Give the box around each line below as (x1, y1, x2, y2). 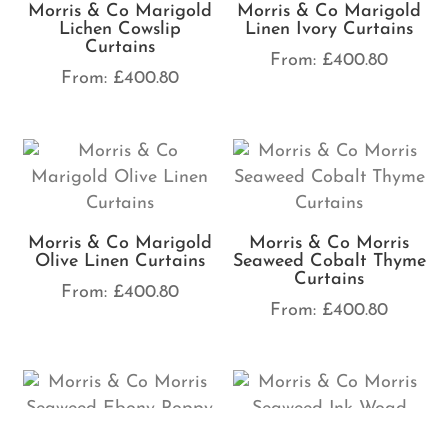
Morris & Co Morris (249, 233, 410, 253)
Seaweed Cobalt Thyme (232, 251, 426, 271)
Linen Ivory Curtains (245, 20, 414, 40)
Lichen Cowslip (58, 20, 181, 40)
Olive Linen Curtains (34, 251, 205, 271)
